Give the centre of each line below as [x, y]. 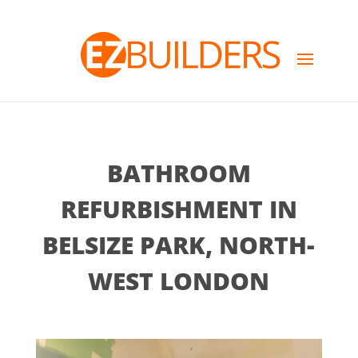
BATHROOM [179, 173]
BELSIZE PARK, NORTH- [179, 245]
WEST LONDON [179, 281]
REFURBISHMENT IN [179, 209]
